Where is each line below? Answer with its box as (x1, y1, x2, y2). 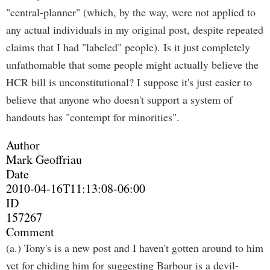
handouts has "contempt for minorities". (6, 110, 180, 124)
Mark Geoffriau (6, 151, 82, 168)
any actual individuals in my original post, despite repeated (6, 22, 263, 37)
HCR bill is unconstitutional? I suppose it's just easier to (6, 75, 252, 89)
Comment (6, 224, 54, 240)
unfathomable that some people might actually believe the (6, 57, 259, 72)
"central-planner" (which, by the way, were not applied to (6, 5, 256, 19)
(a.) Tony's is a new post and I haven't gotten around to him (6, 240, 263, 255)
